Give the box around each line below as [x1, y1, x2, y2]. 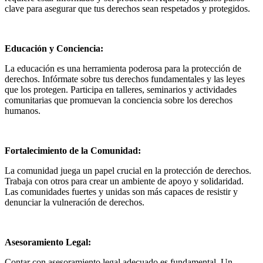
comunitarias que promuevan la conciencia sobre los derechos [5, 95, 232, 105]
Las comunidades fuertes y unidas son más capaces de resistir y [5, 186, 238, 197]
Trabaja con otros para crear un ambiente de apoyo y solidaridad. [5, 176, 244, 186]
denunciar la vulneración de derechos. [5, 197, 144, 207]
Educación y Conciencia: [5, 43, 103, 53]
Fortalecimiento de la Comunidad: [5, 145, 141, 156]
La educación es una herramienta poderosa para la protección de [5, 63, 241, 73]
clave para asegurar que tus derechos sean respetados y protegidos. [5, 3, 250, 14]
